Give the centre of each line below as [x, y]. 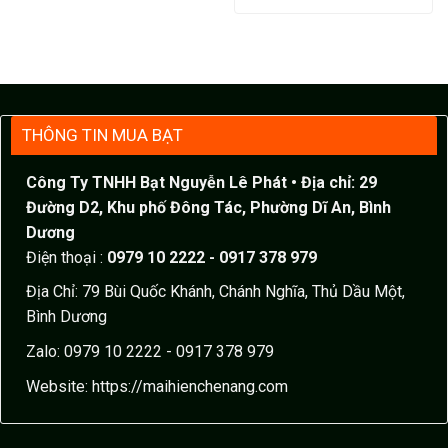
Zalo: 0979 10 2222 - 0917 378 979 [149, 351]
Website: [58, 386]
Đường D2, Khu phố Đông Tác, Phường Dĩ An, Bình [208, 207]
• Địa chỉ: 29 [333, 182]
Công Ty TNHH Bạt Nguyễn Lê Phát [156, 182]
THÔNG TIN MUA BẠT [102, 134]
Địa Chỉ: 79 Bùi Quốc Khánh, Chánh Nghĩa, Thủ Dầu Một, [215, 292]
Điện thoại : [66, 257]
